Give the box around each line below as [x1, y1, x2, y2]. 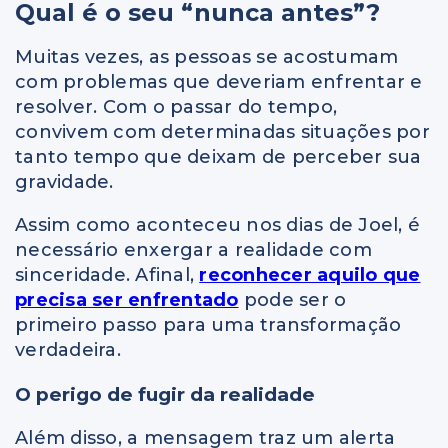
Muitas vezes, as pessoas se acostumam [15, 46, 399, 69]
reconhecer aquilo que [199, 264, 421, 287]
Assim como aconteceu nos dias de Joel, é [15, 214, 420, 237]
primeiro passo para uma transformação [15, 314, 402, 337]
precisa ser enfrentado [15, 289, 239, 312]
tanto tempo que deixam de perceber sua [15, 146, 422, 169]
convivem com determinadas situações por [15, 121, 430, 144]
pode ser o [238, 289, 347, 312]
